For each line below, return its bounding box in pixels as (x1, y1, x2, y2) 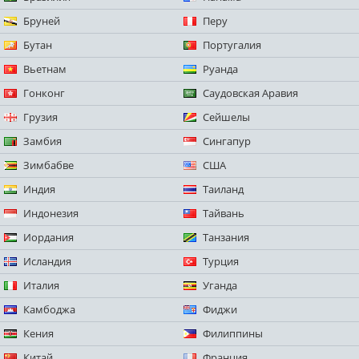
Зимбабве (23, 158, 74, 173)
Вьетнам (23, 62, 67, 77)
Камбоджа (23, 302, 75, 317)
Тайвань (203, 206, 244, 221)
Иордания (23, 230, 74, 245)
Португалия (203, 38, 261, 53)
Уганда (203, 278, 237, 293)
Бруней (23, 14, 60, 29)
